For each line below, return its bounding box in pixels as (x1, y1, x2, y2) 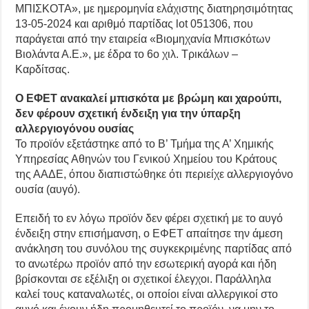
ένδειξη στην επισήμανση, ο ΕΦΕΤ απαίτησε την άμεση (15, 227, 283, 239)
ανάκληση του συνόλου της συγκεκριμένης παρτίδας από (15, 242, 292, 255)
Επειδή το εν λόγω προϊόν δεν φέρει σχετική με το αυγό (15, 212, 283, 224)
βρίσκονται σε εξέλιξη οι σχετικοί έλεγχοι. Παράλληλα (15, 272, 272, 285)
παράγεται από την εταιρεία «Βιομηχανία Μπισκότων (15, 32, 271, 45)
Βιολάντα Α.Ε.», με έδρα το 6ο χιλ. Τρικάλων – (15, 48, 239, 60)
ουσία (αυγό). (15, 183, 81, 195)
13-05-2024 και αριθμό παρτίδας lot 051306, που (15, 17, 254, 30)
